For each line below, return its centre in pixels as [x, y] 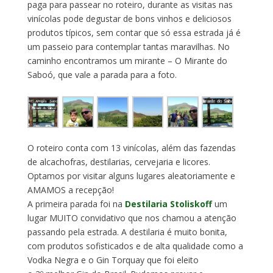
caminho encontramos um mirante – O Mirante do [127, 60]
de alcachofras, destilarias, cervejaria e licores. [119, 161]
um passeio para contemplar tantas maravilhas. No [128, 46]
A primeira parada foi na [76, 204]
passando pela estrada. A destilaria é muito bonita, [127, 232]
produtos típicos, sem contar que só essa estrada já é [134, 32]
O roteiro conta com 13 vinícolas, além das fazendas [131, 147]
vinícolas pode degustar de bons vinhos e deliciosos [129, 18]
